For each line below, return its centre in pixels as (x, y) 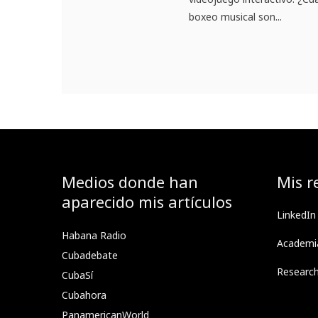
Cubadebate (90, 255)
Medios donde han (130, 181)
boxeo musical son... (236, 16)
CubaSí (77, 275)
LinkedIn (296, 214)
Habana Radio (94, 235)
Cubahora (84, 295)
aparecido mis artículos (147, 201)
